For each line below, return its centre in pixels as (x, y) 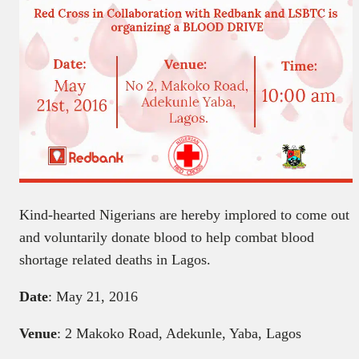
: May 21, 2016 (93, 296)
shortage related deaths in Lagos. (115, 259)
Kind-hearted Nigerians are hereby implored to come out (184, 214)
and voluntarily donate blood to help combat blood (167, 237)
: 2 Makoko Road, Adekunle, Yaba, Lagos (179, 333)
